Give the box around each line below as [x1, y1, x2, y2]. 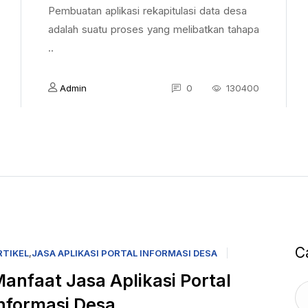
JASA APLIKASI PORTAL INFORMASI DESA [31, 247, 217, 258]
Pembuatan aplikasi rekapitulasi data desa [48, 4, 247, 17]
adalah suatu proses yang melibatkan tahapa [48, 23, 259, 36]
